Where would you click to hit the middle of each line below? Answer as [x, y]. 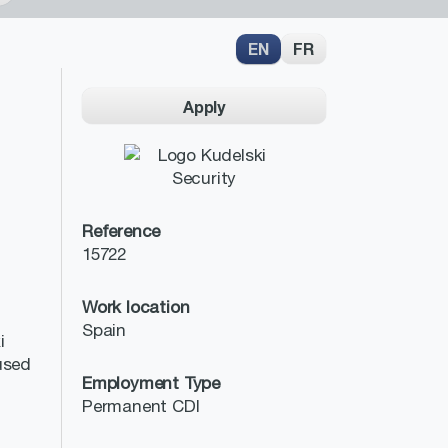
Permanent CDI [141, 406]
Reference [121, 231]
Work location [136, 307]
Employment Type [151, 383]
